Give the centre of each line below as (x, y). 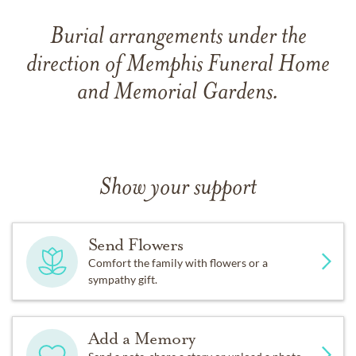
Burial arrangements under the (178, 38)
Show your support (178, 189)
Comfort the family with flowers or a (178, 263)
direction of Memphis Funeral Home (178, 66)
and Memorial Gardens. (178, 93)
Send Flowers (135, 245)
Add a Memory (141, 339)
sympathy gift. (122, 279)
